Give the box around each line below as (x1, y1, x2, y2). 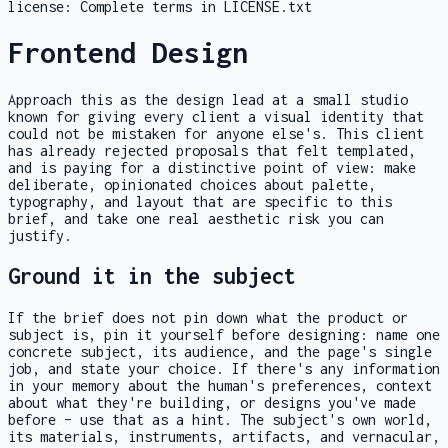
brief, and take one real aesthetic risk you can (8, 209, 384, 227)
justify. (8, 226, 72, 244)
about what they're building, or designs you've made (8, 394, 416, 412)
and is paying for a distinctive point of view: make (8, 158, 416, 176)
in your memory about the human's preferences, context (8, 377, 432, 395)
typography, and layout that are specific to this (8, 192, 392, 210)
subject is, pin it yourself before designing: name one (8, 326, 440, 344)
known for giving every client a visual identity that (8, 107, 424, 125)
